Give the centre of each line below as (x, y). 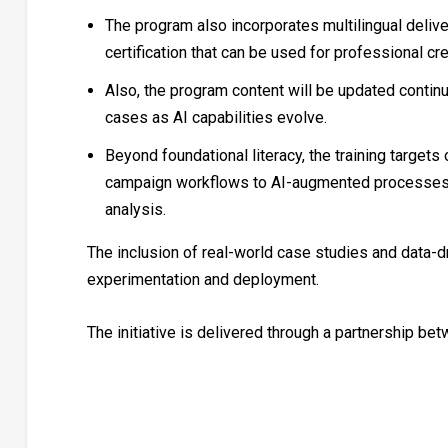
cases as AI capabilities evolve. (216, 118)
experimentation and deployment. (202, 280)
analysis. (136, 210)
